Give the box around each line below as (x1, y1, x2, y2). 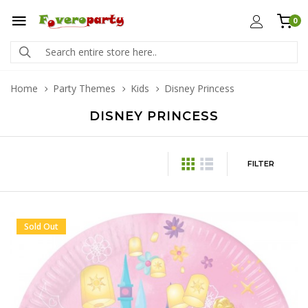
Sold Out (24, 221, 58, 232)
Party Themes (53, 82, 115, 95)
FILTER (247, 159, 274, 168)
